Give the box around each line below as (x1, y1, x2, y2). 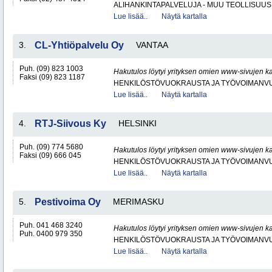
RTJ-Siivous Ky (35, 118, 106, 129)
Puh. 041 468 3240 (19, 221, 83, 229)
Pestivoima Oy (35, 197, 101, 207)
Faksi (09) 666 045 (19, 151, 81, 160)
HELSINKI (118, 118, 157, 128)
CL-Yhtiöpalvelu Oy (35, 40, 124, 50)
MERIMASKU (113, 197, 164, 206)
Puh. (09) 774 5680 (19, 143, 83, 151)
